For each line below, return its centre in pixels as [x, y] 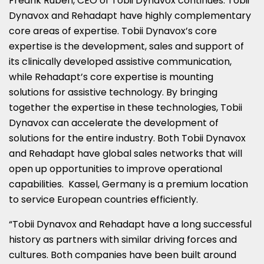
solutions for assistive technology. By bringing [113, 92]
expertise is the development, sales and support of [126, 46]
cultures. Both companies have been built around [123, 255]
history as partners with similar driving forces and [123, 239]
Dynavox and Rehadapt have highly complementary [130, 15]
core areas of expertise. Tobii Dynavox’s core [113, 31]
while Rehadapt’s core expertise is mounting [111, 77]
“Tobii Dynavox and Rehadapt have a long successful [130, 224]
